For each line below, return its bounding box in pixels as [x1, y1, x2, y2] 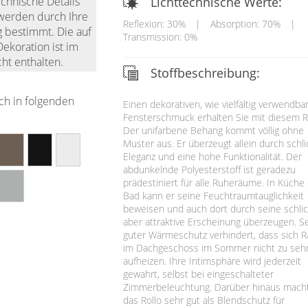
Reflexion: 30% [122, 16, 186, 30]
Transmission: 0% [122, 30, 197, 43]
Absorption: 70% [210, 16, 280, 30]
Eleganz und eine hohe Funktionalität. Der [122, 149, 302, 163]
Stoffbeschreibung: [150, 64, 260, 81]
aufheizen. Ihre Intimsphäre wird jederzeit [122, 254, 301, 267]
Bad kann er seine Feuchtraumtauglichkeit [122, 188, 304, 202]
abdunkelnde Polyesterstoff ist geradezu [122, 162, 296, 176]
